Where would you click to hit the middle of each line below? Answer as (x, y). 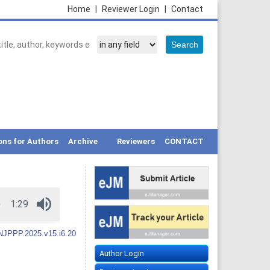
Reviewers (136, 141)
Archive (83, 141)
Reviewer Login (132, 9)
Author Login (121, 254)
